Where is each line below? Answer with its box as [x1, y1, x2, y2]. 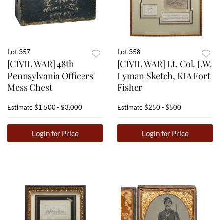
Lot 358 [117, 47, 140, 56]
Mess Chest [7, 82, 52, 94]
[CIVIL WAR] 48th [7, 58, 74, 70]
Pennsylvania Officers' [7, 70, 95, 82]
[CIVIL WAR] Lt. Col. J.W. [117, 58, 212, 70]
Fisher [117, 82, 142, 94]
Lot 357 [7, 47, 30, 56]
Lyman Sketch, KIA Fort [117, 70, 210, 82]
